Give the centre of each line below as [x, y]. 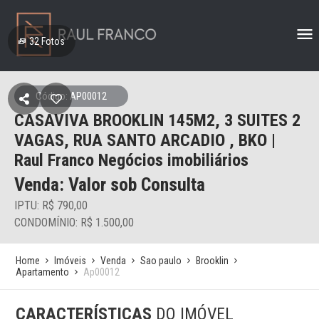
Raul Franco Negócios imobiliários [131, 160]
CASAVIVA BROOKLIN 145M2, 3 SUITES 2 [157, 120]
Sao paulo [161, 261]
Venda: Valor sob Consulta [110, 184]
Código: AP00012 [71, 96]
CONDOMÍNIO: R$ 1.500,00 [74, 223]
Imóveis [70, 261]
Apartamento [43, 272]
